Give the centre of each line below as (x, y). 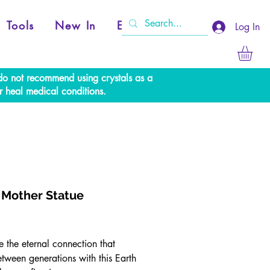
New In (76, 25)
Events (135, 25)
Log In (248, 27)
